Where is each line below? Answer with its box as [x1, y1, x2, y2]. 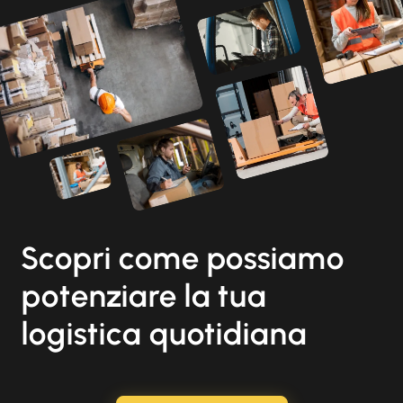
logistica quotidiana [22, 314, 309, 353]
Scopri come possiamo [22, 238, 345, 277]
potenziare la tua [22, 276, 268, 315]
